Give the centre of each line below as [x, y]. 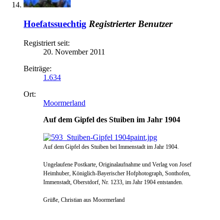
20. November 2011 [74, 52]
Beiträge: [38, 68]
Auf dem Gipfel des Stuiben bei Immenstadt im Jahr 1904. [111, 147]
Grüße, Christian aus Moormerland [84, 200]
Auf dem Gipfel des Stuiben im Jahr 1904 [112, 119]
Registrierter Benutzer [131, 24]
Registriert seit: [47, 43]
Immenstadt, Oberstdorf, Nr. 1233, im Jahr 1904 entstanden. [113, 182]
